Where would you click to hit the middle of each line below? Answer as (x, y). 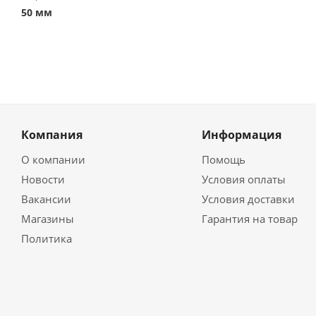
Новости (43, 179)
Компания (52, 135)
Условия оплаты (243, 179)
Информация (241, 135)
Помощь (223, 159)
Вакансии (46, 199)
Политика (47, 238)
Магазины (48, 219)
